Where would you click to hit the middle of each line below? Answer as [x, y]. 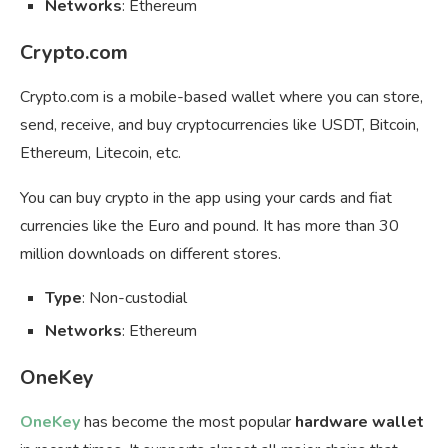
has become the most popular [189, 422]
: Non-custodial [134, 298]
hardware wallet [359, 422]
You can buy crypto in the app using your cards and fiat [206, 198]
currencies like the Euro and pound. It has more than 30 [209, 226]
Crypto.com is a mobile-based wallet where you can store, [221, 97]
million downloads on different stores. [150, 254]
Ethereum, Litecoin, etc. [100, 153]
